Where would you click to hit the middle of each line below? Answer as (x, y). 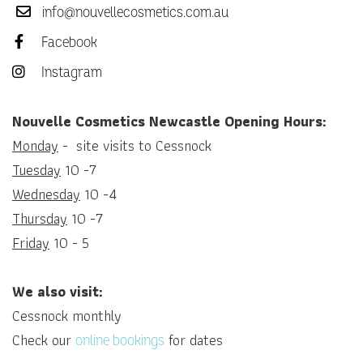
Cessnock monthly (67, 316)
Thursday (40, 218)
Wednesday (46, 194)
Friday (31, 243)
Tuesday (36, 170)
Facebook (68, 43)
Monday (35, 145)
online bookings (120, 341)
